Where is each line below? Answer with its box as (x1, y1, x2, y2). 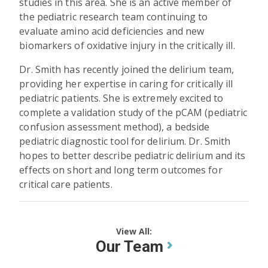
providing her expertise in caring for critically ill (19, 77, 233, 90)
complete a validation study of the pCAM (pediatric (19, 105, 248, 119)
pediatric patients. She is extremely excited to (19, 91, 224, 105)
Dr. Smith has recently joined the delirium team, (19, 62, 234, 76)
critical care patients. (19, 177, 112, 191)
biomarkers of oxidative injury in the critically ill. (19, 38, 235, 52)
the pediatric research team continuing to (19, 10, 208, 23)
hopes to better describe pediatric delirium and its (19, 148, 246, 162)
